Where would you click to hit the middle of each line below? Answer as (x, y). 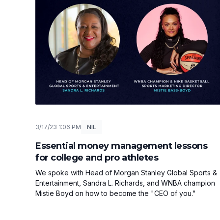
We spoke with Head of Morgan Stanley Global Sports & (126, 173)
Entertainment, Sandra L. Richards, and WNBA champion (125, 183)
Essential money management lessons (121, 146)
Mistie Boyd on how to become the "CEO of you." (116, 193)
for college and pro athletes (97, 158)
